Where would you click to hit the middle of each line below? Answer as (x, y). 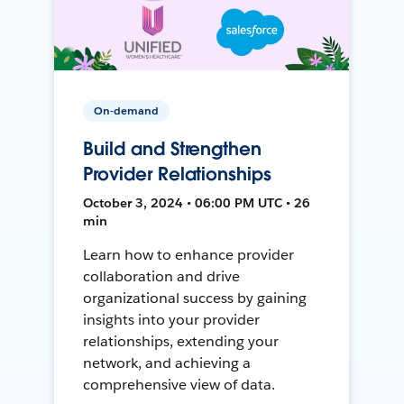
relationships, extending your (181, 341)
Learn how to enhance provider (188, 254)
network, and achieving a (167, 363)
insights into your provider (171, 319)
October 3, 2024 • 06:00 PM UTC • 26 (197, 202)
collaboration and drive (162, 276)
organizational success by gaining (195, 298)
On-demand (127, 110)
